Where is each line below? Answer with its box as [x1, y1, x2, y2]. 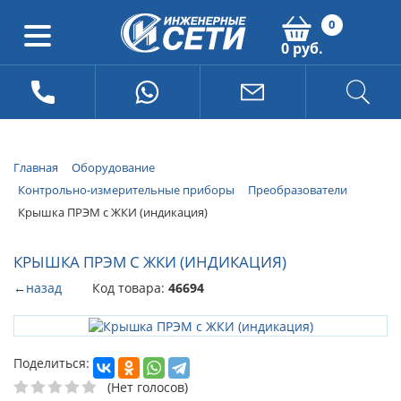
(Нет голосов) [107, 378, 188, 396]
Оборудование [72, 159, 155, 175]
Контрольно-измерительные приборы [18, 181, 235, 198]
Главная [13, 159, 58, 175]
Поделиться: [13, 354, 90, 371]
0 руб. [280, 38, 323, 58]
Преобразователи [248, 181, 347, 198]
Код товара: [92, 279, 168, 297]
